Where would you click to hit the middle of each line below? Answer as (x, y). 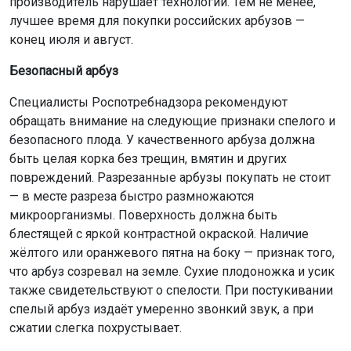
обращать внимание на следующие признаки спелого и (172, 121)
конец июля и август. (71, 40)
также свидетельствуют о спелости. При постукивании (171, 291)
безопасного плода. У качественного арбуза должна (162, 140)
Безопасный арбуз (64, 71)
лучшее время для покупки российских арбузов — (157, 21)
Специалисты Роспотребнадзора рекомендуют (148, 103)
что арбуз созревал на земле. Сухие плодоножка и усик (172, 272)
